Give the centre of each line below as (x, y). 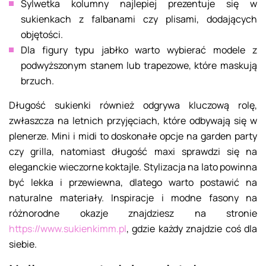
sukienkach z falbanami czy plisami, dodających (139, 19)
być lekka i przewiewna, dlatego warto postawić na (133, 183)
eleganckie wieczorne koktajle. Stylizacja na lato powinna (133, 167)
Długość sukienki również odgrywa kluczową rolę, (133, 105)
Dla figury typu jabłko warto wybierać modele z (139, 50)
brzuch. (37, 81)
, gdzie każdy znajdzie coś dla (192, 229)
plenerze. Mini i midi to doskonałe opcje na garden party (133, 136)
